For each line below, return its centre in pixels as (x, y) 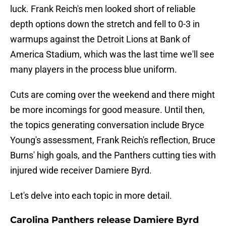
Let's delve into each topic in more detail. (91, 196)
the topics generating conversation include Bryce (107, 125)
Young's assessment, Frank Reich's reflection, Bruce (113, 140)
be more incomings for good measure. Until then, (107, 110)
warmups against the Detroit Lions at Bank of (100, 39)
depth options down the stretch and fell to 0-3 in (105, 24)
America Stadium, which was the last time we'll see (112, 54)
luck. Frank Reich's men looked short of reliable (103, 9)
